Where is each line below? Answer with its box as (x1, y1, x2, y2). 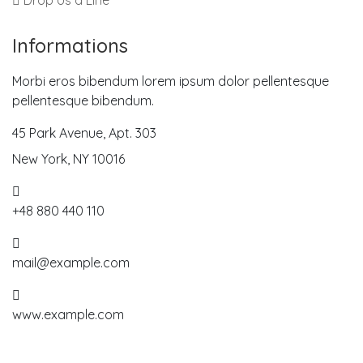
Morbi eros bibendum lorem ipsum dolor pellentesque (12, 73, 329, 89)
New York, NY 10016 (12, 151, 125, 167)
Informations (12, 33, 128, 58)
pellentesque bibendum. (12, 92, 154, 109)
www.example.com (12, 306, 124, 322)
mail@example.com (12, 254, 130, 271)
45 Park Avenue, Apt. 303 (12, 125, 156, 141)
